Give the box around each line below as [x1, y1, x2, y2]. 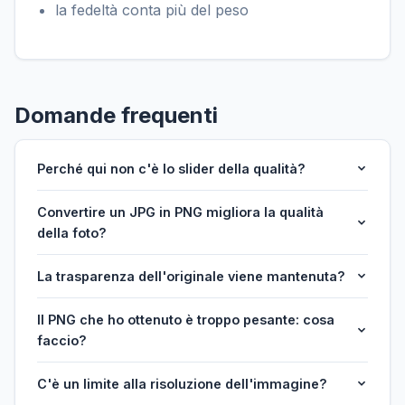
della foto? [37, 224, 107, 240]
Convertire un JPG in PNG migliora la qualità [37, 203, 324, 220]
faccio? [37, 332, 87, 348]
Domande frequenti [14, 101, 218, 128]
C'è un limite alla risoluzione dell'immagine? [37, 375, 327, 391]
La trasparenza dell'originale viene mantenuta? [37, 268, 345, 284]
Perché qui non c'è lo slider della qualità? [37, 160, 306, 176]
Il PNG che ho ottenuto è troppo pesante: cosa [37, 311, 334, 327]
